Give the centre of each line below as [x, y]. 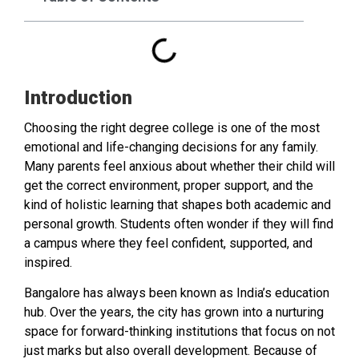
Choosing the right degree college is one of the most [172, 127]
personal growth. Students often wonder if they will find [179, 224]
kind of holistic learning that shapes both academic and [177, 204]
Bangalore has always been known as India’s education [177, 293]
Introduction [78, 97]
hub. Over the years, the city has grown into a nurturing [174, 313]
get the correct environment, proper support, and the [169, 185]
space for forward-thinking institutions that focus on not [179, 332]
